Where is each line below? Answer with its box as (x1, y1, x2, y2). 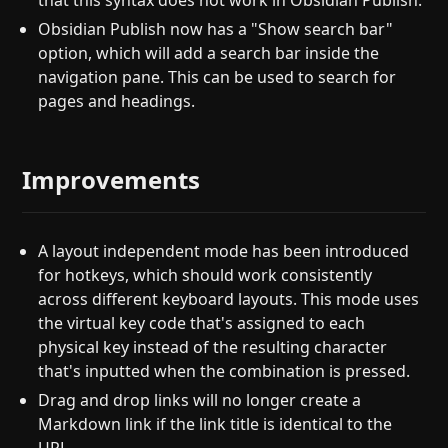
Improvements (22, 162, 201, 196)
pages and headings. (38, 90, 196, 113)
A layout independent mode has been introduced (38, 239, 410, 262)
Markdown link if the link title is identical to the (38, 412, 393, 435)
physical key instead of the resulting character (38, 335, 388, 358)
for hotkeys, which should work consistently (38, 263, 373, 286)
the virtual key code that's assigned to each (38, 311, 366, 334)
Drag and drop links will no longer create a (38, 388, 362, 411)
